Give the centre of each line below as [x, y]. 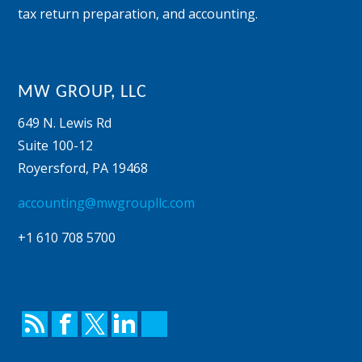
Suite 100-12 [56, 146]
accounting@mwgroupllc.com [107, 203]
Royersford [52, 168]
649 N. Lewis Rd [65, 123]
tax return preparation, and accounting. [138, 13]
